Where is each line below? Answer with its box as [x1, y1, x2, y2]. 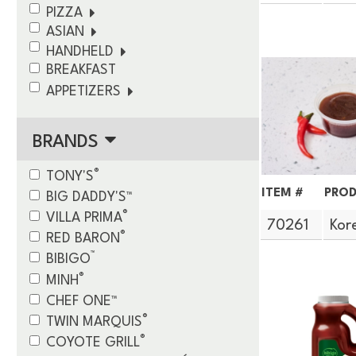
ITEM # [261, 186, 304, 199]
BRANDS [33, 133, 99, 151]
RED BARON [46, 232, 121, 246]
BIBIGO [46, 253, 91, 267]
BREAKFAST [46, 63, 117, 77]
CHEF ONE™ [46, 294, 118, 308]
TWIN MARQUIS [46, 315, 143, 329]
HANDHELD [46, 44, 114, 59]
